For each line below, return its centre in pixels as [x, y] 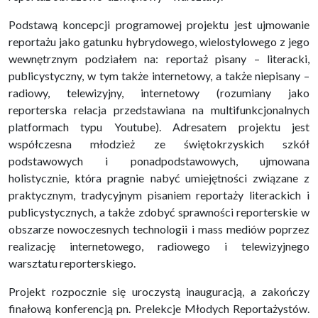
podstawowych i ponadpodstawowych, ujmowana [159, 161]
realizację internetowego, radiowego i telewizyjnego [159, 246]
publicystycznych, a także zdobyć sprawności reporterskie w [159, 212]
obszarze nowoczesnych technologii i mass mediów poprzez [159, 229]
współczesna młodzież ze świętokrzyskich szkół [159, 144]
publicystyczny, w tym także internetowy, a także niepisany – [159, 76]
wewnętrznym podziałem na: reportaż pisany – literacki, [159, 59]
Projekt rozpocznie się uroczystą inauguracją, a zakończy [159, 292]
